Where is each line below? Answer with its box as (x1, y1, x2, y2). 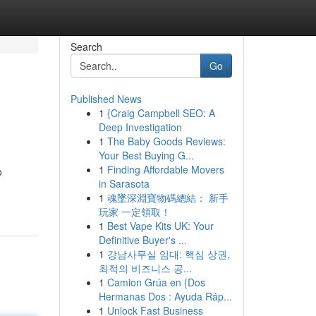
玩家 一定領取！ (98, 205, 171, 219)
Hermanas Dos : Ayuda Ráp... (98, 289, 232, 303)
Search (70, 39, 102, 54)
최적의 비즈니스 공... (98, 261, 192, 275)
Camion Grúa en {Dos (107, 275, 205, 289)
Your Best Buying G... (98, 148, 194, 162)
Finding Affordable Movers (107, 162, 224, 176)
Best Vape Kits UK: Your (107, 219, 214, 233)
